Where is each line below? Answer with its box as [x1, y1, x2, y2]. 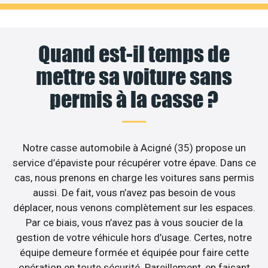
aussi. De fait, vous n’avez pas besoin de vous [32, 187, 236, 199]
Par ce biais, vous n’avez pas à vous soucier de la [25, 217, 243, 229]
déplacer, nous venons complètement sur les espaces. [13, 202, 255, 214]
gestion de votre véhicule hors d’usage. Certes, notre [16, 232, 252, 244]
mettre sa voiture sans [36, 63, 232, 90]
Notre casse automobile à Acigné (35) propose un [22, 142, 246, 154]
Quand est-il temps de [38, 41, 230, 68]
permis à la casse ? [50, 86, 218, 113]
